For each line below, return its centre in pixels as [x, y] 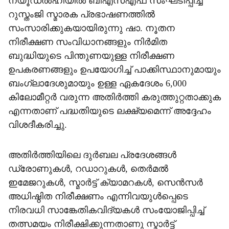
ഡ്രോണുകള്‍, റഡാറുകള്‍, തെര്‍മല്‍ [88, 169]
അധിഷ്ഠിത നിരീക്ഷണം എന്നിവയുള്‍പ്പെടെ [98, 196]
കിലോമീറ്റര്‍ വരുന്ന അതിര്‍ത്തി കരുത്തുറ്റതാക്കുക [114, 97]
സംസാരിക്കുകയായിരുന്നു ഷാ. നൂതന [91, 28]
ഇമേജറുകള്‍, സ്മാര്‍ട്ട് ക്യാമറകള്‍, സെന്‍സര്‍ [106, 182]
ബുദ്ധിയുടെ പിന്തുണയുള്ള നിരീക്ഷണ [91, 56]
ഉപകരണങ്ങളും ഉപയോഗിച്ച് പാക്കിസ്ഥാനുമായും [114, 70]
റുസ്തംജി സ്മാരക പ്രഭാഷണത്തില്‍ [82, 14]
